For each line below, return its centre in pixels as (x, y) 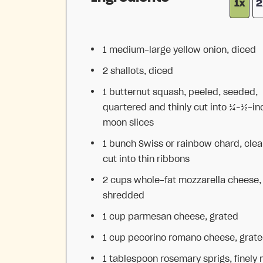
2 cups (117, 181)
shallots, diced (141, 71)
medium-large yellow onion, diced (181, 50)
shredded (124, 196)
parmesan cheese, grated (182, 217)
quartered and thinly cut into (166, 108)
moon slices (128, 123)
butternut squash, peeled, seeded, (182, 92)
